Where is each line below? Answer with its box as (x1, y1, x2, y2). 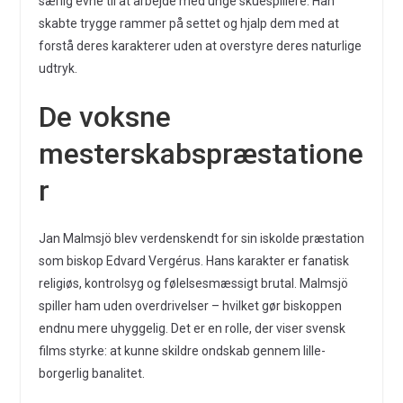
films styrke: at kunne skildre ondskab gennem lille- (38, 344, 326, 358)
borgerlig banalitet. (38, 366, 145, 381)
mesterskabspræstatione (38, 137, 363, 171)
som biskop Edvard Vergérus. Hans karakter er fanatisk (38, 254, 349, 268)
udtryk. (38, 61, 77, 76)
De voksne (38, 100, 171, 134)
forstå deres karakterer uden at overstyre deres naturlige (38, 39, 362, 53)
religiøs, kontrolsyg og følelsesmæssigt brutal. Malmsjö (38, 276, 348, 291)
